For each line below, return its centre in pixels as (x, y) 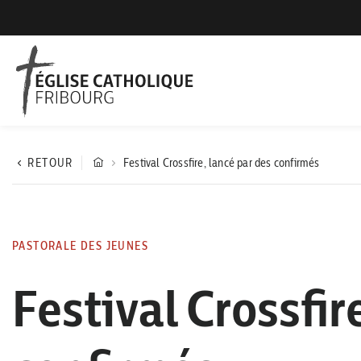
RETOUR (50, 163)
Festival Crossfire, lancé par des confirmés (222, 163)
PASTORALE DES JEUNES (80, 246)
